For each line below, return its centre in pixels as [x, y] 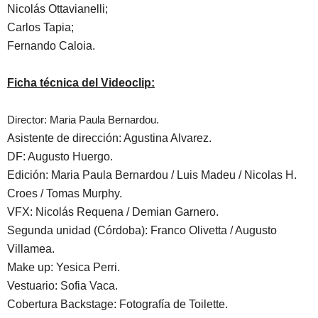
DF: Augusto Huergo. [60, 157]
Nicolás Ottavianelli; [57, 9]
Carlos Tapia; [40, 28]
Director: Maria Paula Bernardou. [83, 120]
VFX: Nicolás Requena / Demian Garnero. [113, 212]
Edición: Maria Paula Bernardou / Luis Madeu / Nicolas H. [152, 175]
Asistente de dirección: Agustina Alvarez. [109, 138]
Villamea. [31, 249]
